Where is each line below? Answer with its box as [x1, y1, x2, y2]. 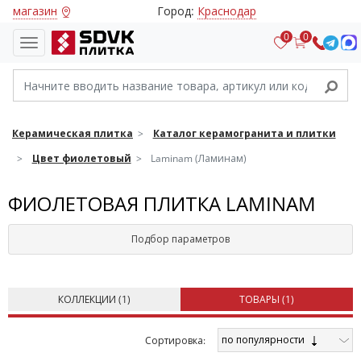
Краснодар [197, 3, 256, 19]
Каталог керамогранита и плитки [152, 127, 336, 140]
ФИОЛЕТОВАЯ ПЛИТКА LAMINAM [8, 190, 316, 217]
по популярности [222, 333, 307, 346]
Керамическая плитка [12, 127, 133, 140]
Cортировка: [145, 333, 205, 347]
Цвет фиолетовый [31, 151, 131, 165]
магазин [13, 3, 57, 19]
